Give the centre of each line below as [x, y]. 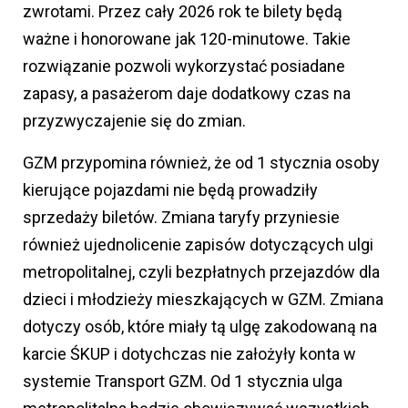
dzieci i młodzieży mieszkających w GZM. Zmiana [203, 299]
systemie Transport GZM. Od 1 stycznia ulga [183, 381]
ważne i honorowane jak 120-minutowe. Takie [187, 39]
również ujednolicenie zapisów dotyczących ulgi [198, 245]
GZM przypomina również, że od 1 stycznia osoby [201, 163]
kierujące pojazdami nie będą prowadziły [170, 190]
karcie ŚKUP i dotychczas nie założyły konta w [189, 354]
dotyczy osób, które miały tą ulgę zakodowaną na [200, 326]
